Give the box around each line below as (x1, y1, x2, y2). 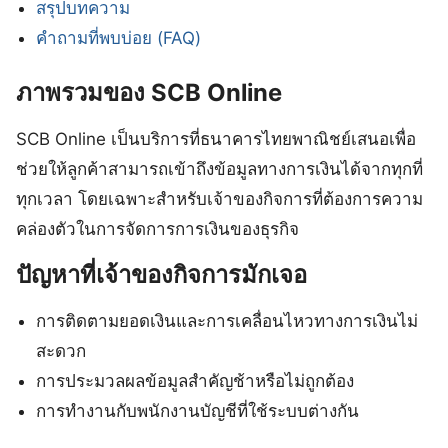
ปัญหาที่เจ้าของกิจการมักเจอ (16, 260, 307, 290)
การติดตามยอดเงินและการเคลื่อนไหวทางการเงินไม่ (36, 311, 419, 332)
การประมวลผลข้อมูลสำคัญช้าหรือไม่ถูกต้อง (36, 371, 355, 392)
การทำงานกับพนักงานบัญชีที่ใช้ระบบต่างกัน (36, 401, 360, 422)
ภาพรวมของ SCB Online (16, 78, 282, 108)
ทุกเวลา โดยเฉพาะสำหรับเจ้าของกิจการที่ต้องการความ (16, 189, 423, 210)
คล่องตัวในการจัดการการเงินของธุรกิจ (16, 219, 299, 240)
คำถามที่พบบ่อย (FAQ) (36, 27, 202, 48)
